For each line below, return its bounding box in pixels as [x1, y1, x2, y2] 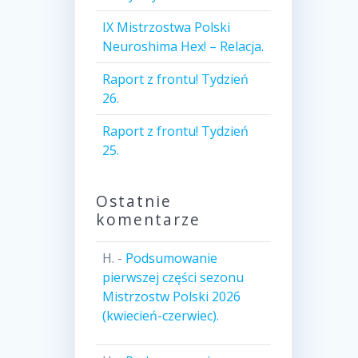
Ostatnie [95, 190, 172, 213]
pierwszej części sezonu [101, 268, 244, 287]
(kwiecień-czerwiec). [101, 307, 219, 325]
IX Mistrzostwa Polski [101, 18, 230, 37]
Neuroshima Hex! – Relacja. [101, 38, 264, 56]
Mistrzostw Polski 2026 [101, 288, 241, 306]
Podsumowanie [125, 249, 217, 268]
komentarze [95, 209, 201, 231]
